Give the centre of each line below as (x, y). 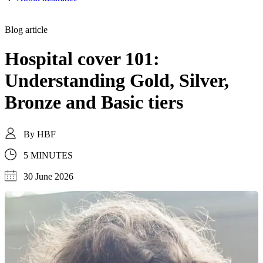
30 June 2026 (48, 176)
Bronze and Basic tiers (94, 102)
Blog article (26, 30)
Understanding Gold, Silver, (117, 80)
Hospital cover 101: (82, 58)
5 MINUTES (48, 155)
